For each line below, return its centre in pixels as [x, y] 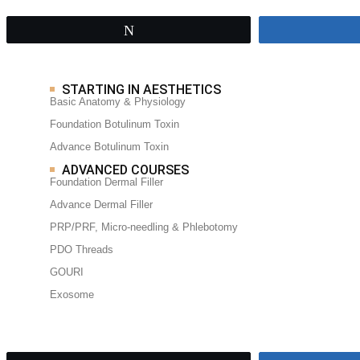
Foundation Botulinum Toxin [115, 124]
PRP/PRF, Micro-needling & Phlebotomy [144, 227]
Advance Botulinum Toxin [109, 147]
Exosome [72, 295]
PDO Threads [82, 250]
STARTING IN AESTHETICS [141, 90]
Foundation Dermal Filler [106, 182]
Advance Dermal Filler [101, 205]
